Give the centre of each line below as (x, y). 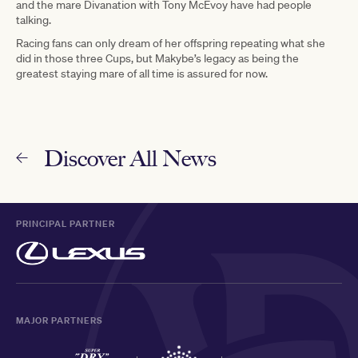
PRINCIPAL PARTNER (66, 223)
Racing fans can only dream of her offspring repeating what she (171, 43)
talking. (34, 20)
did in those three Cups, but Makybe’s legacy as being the (157, 58)
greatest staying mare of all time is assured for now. (142, 73)
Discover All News (130, 158)
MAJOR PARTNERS (60, 320)
